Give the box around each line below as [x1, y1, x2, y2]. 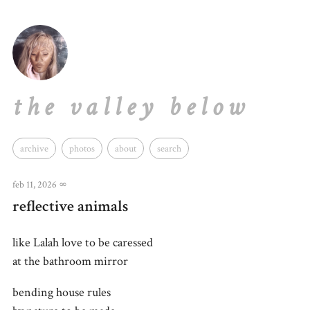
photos [69, 141, 95, 155]
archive [20, 141, 48, 155]
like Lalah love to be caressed [12, 234, 153, 250]
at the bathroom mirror [12, 253, 128, 269]
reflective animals [12, 195, 128, 217]
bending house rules [12, 284, 111, 300]
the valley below [12, 89, 249, 124]
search [156, 141, 181, 155]
